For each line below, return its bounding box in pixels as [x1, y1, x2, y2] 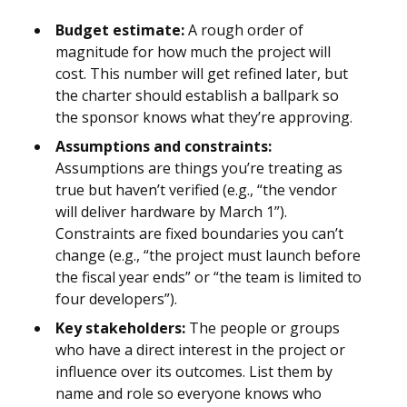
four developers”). [55, 289, 177, 310]
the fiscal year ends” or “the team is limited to [55, 267, 362, 288]
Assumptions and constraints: [55, 136, 272, 157]
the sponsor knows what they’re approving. [55, 107, 352, 128]
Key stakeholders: [55, 318, 185, 339]
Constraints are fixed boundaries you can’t [55, 223, 343, 244]
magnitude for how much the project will [55, 42, 331, 63]
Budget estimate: [55, 20, 184, 41]
